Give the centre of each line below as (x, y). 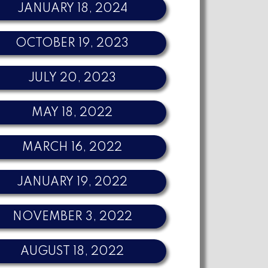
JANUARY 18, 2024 (72, 9)
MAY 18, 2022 (72, 113)
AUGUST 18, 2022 (72, 252)
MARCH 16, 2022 (72, 147)
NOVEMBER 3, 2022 (72, 217)
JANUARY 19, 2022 (72, 182)
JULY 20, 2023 (72, 78)
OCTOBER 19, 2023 (72, 43)
